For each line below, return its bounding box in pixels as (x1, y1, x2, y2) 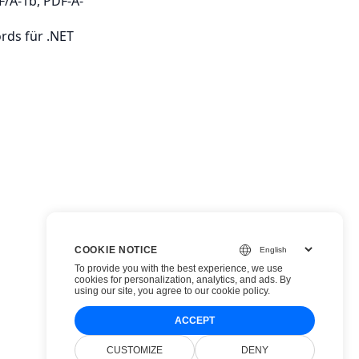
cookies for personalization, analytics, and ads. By (75, 274, 291, 285)
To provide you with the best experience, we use (75, 263, 283, 274)
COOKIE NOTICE (75, 244, 159, 256)
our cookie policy (195, 285, 268, 296)
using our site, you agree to (75, 285, 195, 296)
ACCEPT (175, 315, 215, 326)
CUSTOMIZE (107, 345, 163, 356)
